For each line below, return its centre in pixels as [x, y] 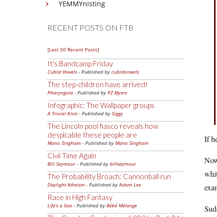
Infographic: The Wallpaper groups [101, 105]
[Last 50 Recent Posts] [73, 49]
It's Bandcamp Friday [80, 63]
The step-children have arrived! [98, 84]
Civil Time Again [72, 155]
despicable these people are [92, 135]
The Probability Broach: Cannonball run [109, 176]
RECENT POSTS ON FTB [91, 27]
